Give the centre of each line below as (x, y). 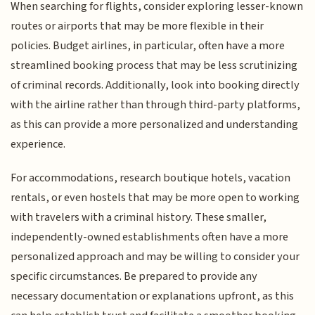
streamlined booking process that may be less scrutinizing (154, 65)
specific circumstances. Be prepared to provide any (134, 277)
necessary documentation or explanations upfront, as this (153, 296)
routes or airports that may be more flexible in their (137, 26)
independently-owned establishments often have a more (150, 237)
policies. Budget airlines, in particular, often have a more (148, 45)
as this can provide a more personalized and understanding (155, 124)
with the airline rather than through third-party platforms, (156, 104)
